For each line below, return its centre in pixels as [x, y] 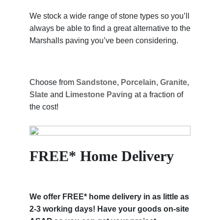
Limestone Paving [99, 95]
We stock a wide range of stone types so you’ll [110, 16]
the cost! [44, 107]
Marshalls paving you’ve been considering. [104, 40]
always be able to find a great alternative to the [110, 28]
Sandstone [96, 82]
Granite [174, 82]
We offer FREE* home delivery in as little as [109, 196]
